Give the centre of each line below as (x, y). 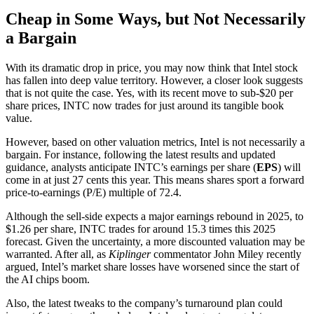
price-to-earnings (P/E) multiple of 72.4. (94, 192)
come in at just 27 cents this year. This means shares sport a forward (155, 179)
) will (289, 167)
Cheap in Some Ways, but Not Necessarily (156, 19)
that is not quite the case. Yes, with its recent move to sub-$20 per (149, 93)
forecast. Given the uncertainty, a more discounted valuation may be (155, 241)
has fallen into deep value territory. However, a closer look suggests (154, 80)
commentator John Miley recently (226, 254)
